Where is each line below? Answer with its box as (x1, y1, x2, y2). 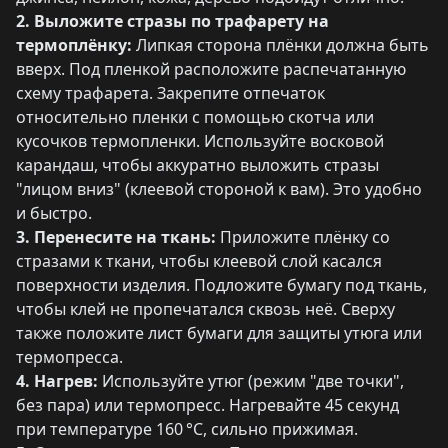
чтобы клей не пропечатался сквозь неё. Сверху (16, 298, 395, 320)
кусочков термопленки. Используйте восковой (16, 130, 384, 152)
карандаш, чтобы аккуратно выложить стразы (16, 154, 379, 176)
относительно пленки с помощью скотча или (16, 106, 374, 128)
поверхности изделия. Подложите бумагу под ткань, (16, 274, 427, 296)
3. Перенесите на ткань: (16, 226, 216, 248)
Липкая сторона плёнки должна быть (132, 34, 429, 56)
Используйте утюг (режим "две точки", (98, 370, 404, 392)
